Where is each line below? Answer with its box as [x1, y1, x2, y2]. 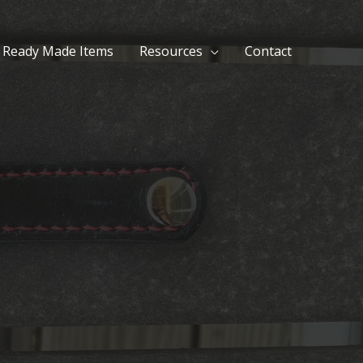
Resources [139, 41, 203, 60]
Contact [245, 41, 292, 60]
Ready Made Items [2, 41, 113, 60]
